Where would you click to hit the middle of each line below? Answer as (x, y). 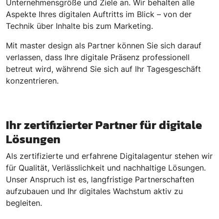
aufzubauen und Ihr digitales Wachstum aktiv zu (94, 191)
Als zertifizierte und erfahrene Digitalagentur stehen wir (109, 156)
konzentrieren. (32, 81)
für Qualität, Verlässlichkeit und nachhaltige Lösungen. (106, 168)
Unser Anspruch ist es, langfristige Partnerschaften (100, 180)
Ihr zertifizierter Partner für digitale (104, 125)
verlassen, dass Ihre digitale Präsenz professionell (98, 57)
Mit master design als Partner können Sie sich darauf (104, 46)
